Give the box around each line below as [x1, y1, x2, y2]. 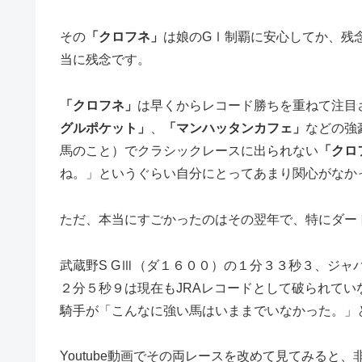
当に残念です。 [60, 53, 150, 67]
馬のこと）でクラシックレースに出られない [60, 144, 318, 158]
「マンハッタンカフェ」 [163, 121, 305, 136]
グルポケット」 [60, 121, 150, 136]
